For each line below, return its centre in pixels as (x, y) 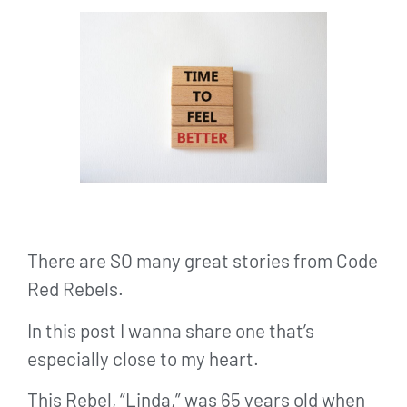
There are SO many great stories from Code (203, 261)
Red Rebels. (75, 289)
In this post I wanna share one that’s (171, 330)
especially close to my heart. (143, 358)
